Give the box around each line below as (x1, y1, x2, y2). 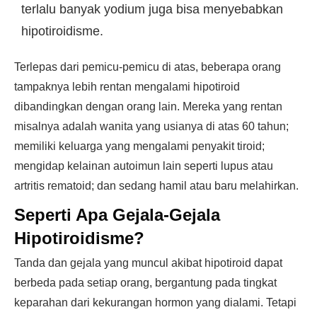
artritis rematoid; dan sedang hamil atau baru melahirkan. (14, 180, 299, 192)
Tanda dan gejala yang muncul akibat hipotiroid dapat (14, 257, 282, 269)
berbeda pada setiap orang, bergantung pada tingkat (14, 277, 277, 289)
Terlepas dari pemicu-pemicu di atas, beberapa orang (14, 61, 281, 73)
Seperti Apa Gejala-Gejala (14, 205, 220, 224)
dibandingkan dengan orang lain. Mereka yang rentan (14, 100, 282, 113)
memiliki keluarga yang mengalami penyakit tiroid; (14, 140, 265, 152)
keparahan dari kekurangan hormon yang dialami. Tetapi (14, 296, 296, 309)
